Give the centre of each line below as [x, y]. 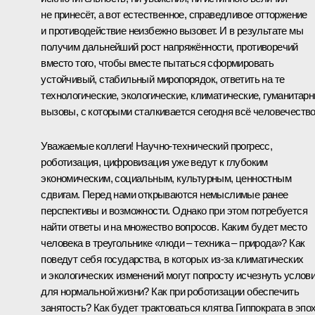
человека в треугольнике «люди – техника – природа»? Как [173, 243]
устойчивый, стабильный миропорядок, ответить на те [163, 79]
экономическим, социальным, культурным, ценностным [166, 178]
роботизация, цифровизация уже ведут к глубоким [154, 162]
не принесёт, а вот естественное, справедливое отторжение [174, 14]
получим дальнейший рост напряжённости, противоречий [169, 46]
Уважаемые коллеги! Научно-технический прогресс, [157, 146]
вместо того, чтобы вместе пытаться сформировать [157, 63]
